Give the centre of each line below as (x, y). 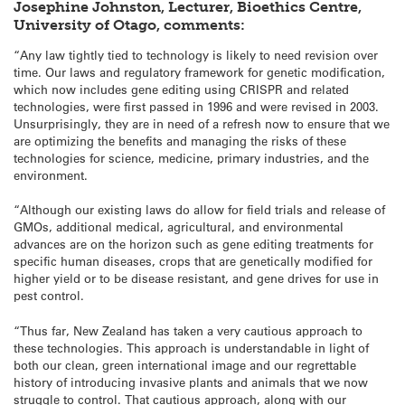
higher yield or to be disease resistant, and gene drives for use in (196, 278)
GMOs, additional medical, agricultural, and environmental (179, 227)
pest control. (49, 296)
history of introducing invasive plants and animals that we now (191, 381)
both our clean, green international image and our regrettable (185, 364)
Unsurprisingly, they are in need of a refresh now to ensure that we (202, 124)
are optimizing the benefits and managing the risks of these (180, 141)
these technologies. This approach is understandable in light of (191, 347)
